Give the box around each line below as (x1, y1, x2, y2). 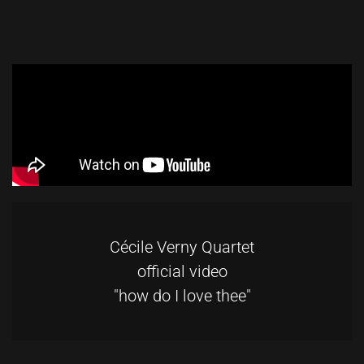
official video (136, 262, 227, 282)
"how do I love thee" (113, 286, 251, 306)
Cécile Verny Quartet (110, 237, 254, 258)
